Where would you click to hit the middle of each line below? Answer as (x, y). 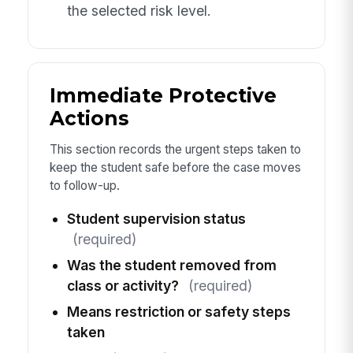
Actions (89, 118)
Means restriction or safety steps (178, 311)
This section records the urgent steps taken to (175, 150)
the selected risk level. (139, 11)
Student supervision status (156, 218)
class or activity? (123, 285)
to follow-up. (84, 186)
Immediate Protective (163, 95)
